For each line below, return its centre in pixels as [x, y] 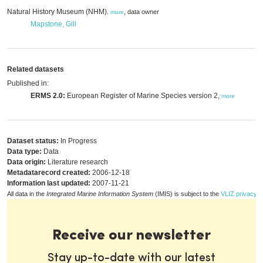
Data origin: [26, 162]
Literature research [77, 162]
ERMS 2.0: [48, 96]
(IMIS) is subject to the [187, 194]
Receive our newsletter [131, 236]
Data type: [24, 151]
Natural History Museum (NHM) [57, 12]
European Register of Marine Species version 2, [143, 96]
